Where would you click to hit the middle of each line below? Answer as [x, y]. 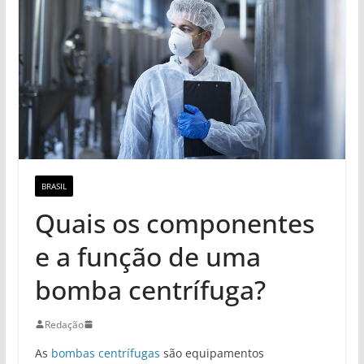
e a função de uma [147, 256]
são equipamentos [212, 353]
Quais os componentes [174, 223]
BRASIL [54, 186]
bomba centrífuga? [150, 289]
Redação [64, 324]
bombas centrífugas [105, 353]
